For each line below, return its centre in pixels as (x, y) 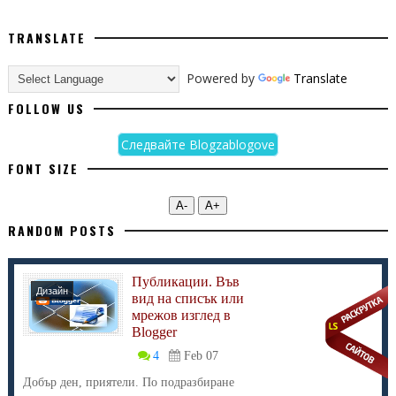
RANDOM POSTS (61, 230)
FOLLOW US (46, 108)
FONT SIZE (43, 168)
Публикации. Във (185, 282)
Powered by (218, 78)
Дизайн (52, 291)
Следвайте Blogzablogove (198, 145)
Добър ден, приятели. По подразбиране (128, 382)
